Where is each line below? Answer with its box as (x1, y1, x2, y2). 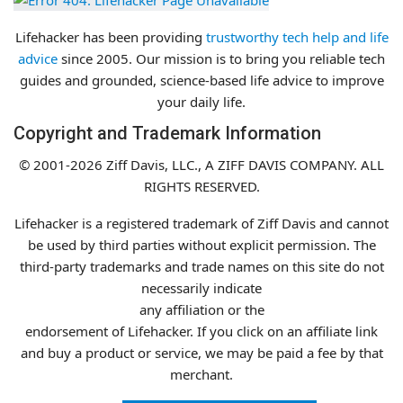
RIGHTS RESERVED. (143, 176, 260, 195)
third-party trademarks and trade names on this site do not (19, 256, 384, 275)
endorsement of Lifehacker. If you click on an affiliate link (25, 321, 378, 340)
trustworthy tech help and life (205, 27, 389, 46)
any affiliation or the (139, 300, 264, 318)
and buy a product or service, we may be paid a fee (20, 343, 340, 362)
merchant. (170, 364, 233, 383)
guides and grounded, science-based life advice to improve (19, 70, 384, 89)
